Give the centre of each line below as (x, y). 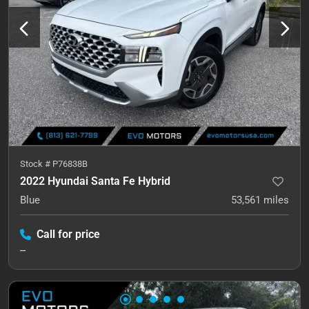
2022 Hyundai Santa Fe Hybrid (95, 181)
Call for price (68, 234)
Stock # (36, 163)
